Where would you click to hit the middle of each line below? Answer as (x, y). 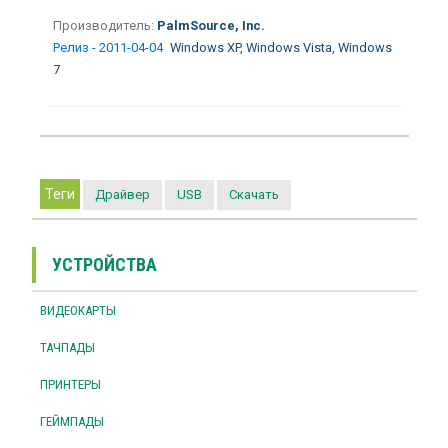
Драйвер (122, 194)
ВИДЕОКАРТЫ (77, 310)
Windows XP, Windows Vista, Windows (280, 47)
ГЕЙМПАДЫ (71, 421)
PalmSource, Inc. (209, 25)
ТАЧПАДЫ (67, 347)
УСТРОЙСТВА (104, 264)
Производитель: (103, 25)
